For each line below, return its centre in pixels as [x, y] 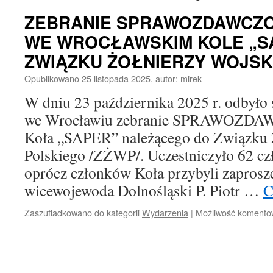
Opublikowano [52, 78]
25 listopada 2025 [116, 78]
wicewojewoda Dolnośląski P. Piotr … [144, 190]
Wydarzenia [165, 212]
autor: [167, 78]
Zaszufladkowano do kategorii [82, 212]
